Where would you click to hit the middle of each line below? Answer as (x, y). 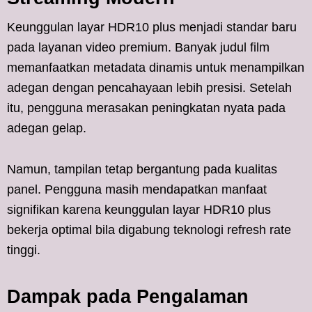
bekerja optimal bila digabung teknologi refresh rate (149, 229)
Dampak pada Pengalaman (128, 296)
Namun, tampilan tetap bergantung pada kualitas (142, 169)
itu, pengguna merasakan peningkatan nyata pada (146, 108)
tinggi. (24, 250)
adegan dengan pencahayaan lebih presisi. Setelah (149, 87)
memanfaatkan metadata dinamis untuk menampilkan (156, 67)
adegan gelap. (47, 128)
